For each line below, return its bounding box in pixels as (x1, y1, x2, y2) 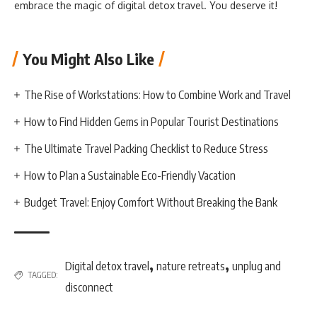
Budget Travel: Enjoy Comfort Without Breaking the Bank (24, 195, 278, 209)
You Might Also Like (23, 48, 154, 69)
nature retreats (156, 258, 225, 273)
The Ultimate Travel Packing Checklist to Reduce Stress (24, 141, 269, 156)
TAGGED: (28, 269, 58, 280)
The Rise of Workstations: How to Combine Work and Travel (24, 87, 292, 102)
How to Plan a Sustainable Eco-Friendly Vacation (24, 168, 236, 183)
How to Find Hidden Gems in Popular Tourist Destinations (24, 114, 279, 129)
